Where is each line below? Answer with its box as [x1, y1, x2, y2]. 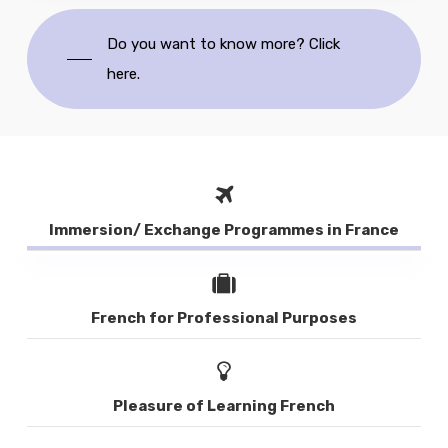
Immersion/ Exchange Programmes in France [48, 220, 399, 239]
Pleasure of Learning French [112, 396, 335, 415]
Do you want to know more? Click [107, 34, 341, 53]
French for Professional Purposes [90, 308, 357, 327]
